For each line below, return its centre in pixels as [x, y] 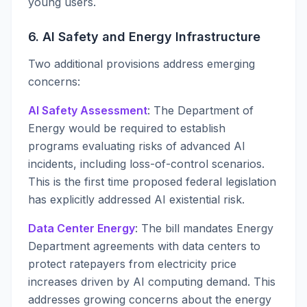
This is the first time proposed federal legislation [152, 182]
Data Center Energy [82, 228]
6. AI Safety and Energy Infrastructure [144, 37]
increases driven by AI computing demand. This [152, 282]
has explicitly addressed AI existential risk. [136, 199]
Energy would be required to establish [127, 128]
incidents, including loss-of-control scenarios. [146, 164]
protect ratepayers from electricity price [132, 264]
